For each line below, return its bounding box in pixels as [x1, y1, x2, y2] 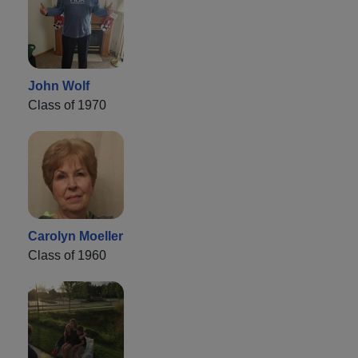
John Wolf [28, 78, 89, 93]
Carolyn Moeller [28, 229, 123, 243]
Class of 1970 [28, 97, 106, 112]
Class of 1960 [28, 248, 106, 262]
